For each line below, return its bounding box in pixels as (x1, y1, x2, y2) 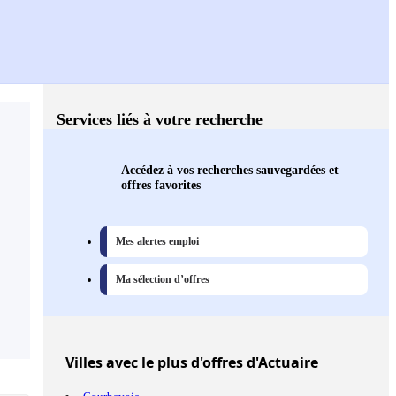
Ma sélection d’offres (116, 273, 209, 286)
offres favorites (121, 178, 201, 193)
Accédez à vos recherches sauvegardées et (121, 163, 339, 178)
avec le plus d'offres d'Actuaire (103, 353, 318, 373)
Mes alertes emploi (116, 235, 199, 248)
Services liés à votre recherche (57, 110, 263, 129)
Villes (65, 353, 103, 373)
